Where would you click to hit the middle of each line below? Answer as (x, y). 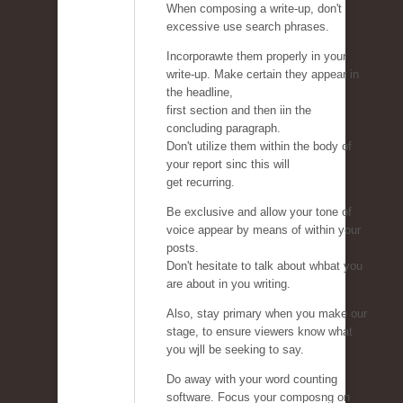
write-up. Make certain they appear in (263, 75)
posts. (183, 248)
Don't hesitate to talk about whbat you (264, 266)
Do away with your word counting (252, 380)
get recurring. (201, 183)
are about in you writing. (228, 284)
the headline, (200, 93)
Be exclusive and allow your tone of (259, 212)
